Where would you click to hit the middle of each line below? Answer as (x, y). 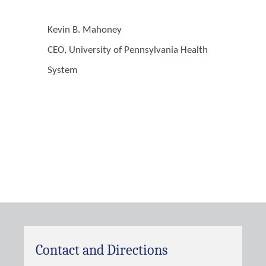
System (63, 70)
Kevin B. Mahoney (85, 30)
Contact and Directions (102, 250)
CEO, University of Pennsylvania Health (128, 50)
